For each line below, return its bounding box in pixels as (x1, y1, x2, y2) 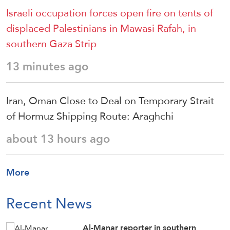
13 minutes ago (6, 56, 88, 78)
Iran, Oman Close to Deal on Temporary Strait (6, 91, 214, 111)
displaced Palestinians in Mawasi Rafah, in (6, 18, 196, 39)
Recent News (6, 190, 92, 217)
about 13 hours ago (6, 128, 110, 150)
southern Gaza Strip (6, 34, 97, 54)
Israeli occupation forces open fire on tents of (6, 3, 213, 23)
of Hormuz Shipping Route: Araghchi (6, 106, 174, 126)
